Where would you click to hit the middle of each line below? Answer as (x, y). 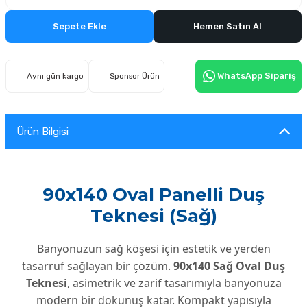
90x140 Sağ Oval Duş (229, 266)
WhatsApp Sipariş (257, 76)
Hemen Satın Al (228, 26)
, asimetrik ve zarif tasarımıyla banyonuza (174, 283)
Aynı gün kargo (55, 76)
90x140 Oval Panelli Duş (153, 195)
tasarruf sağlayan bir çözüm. (98, 266)
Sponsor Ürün (135, 76)
